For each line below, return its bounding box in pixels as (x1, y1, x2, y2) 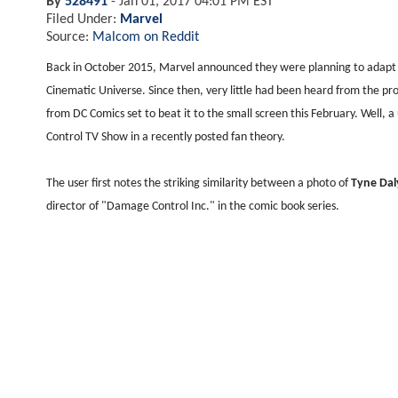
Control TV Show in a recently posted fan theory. (46, 130, 285, 144)
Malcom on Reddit (92, 29, 199, 44)
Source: (46, 29, 92, 44)
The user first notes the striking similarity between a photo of (46, 176, 351, 190)
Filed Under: (46, 12, 120, 27)
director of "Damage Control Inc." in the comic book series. (46, 199, 339, 213)
